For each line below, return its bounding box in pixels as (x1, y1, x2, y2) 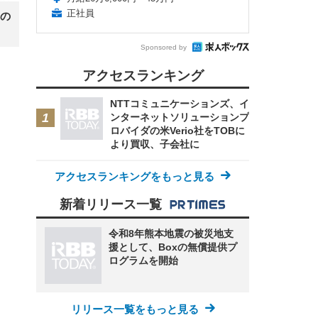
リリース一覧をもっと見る (70, 303, 199, 315)
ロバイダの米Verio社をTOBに (110, 125, 245, 136)
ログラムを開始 (109, 255, 178, 266)
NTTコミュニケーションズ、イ (110, 98, 249, 109)
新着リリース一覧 (60, 197, 162, 212)
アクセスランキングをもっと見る (55, 170, 214, 182)
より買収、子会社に (110, 138, 199, 150)
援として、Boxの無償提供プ (109, 241, 237, 253)
